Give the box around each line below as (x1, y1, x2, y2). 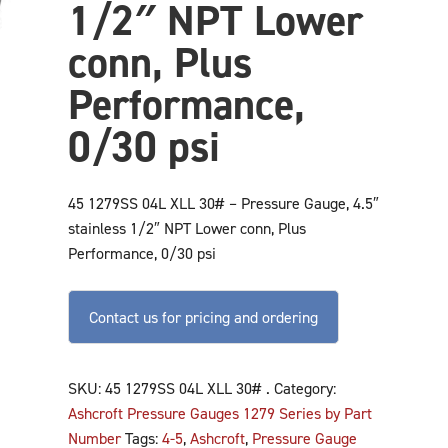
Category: (273, 378, 336, 398)
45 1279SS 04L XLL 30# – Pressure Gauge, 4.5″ (67, 193, 379, 213)
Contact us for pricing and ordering (88, 307, 318, 327)
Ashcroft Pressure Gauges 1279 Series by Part (67, 403, 372, 423)
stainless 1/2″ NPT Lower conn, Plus (67, 218, 306, 238)
